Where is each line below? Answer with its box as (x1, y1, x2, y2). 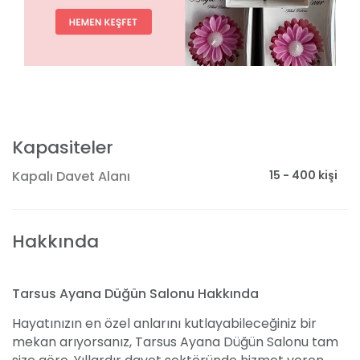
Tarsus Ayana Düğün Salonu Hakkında (12, 284, 259, 304)
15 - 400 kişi (269, 166, 337, 183)
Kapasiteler (12, 135, 113, 161)
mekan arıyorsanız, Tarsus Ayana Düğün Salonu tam (12, 333, 338, 352)
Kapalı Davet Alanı (12, 167, 130, 186)
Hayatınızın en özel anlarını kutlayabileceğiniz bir (12, 314, 317, 333)
